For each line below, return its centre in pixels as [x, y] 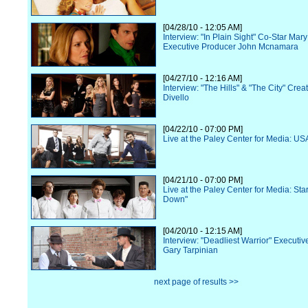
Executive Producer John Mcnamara [231, 47]
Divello [176, 98]
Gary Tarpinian [190, 250]
